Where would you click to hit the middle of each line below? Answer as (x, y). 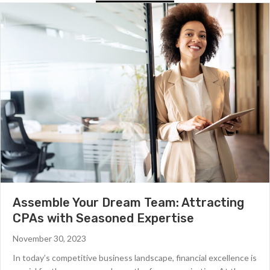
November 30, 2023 (49, 238)
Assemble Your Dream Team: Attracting (128, 202)
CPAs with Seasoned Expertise (103, 218)
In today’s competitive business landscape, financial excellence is (135, 257)
